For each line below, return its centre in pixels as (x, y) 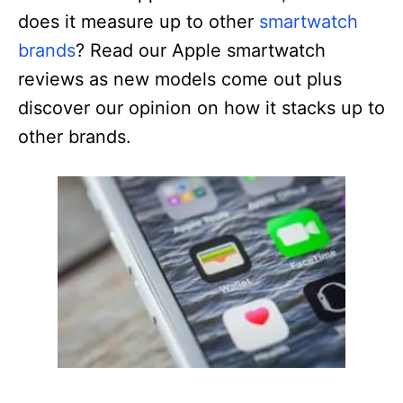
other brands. (75, 137)
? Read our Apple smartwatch (201, 50)
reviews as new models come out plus (180, 79)
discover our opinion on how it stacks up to (201, 108)
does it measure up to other (139, 22)
